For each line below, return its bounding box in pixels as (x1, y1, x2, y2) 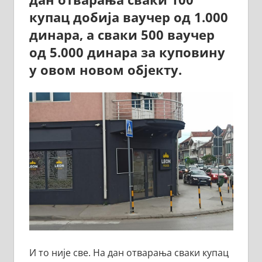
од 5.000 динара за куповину (29, 43, 225, 61)
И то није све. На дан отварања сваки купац (29, 246, 229, 259)
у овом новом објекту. (29, 61, 182, 79)
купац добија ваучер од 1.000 (29, 8, 228, 26)
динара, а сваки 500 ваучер (29, 26, 215, 44)
